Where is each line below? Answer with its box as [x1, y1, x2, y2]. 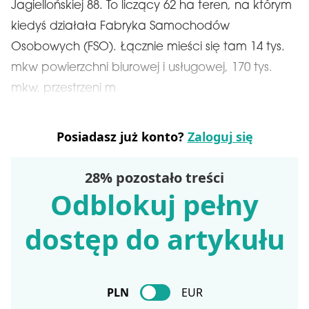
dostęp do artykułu [24, 220, 285, 258]
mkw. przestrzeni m [11, 83, 116, 94]
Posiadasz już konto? [56, 128, 188, 145]
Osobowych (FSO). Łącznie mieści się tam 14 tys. [11, 41, 285, 53]
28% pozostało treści [85, 168, 224, 187]
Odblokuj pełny [50, 186, 259, 223]
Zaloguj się [187, 128, 253, 145]
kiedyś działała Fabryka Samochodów [11, 21, 230, 32]
